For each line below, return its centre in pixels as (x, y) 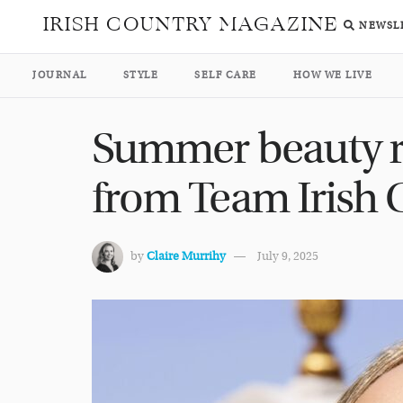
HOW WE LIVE (332, 75)
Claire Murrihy (186, 257)
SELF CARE (226, 75)
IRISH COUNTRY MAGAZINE (191, 24)
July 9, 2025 (288, 257)
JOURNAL (60, 75)
